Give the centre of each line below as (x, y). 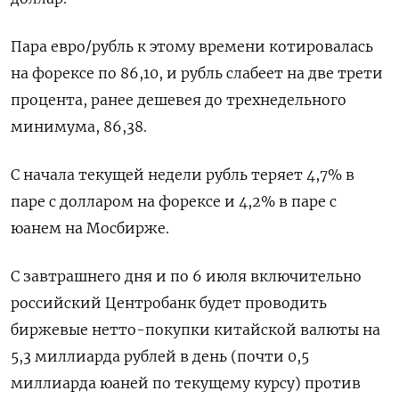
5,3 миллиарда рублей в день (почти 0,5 (160, 357)
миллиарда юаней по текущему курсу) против (186, 383)
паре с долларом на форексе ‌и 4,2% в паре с (174, 202)
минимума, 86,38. (79, 127)
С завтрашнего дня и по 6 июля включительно (186, 277)
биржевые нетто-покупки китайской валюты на (195, 330)
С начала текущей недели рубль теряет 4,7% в (183, 175)
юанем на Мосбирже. (90, 228)
